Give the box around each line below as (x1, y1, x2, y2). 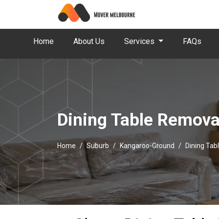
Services (124, 37, 156, 46)
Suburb (87, 142, 109, 150)
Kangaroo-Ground (120, 142, 175, 150)
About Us (73, 37, 105, 46)
